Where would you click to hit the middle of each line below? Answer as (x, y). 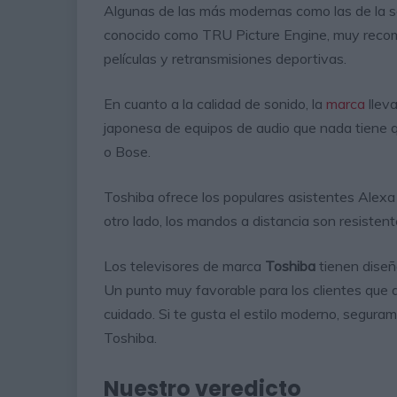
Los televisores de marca (184, 265)
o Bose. (127, 151)
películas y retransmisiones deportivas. (225, 58)
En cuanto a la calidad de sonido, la (215, 103)
